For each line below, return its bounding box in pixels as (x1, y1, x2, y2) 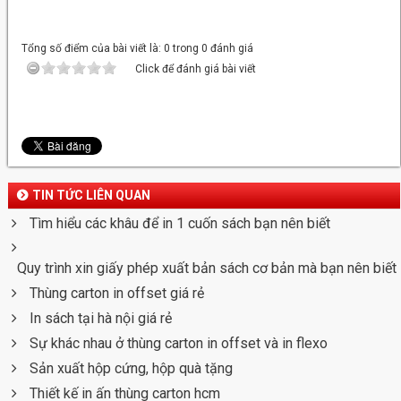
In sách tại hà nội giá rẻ (30, 310, 173, 328)
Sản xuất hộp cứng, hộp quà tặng (30, 360, 234, 378)
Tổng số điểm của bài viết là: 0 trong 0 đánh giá (21, 42, 254, 55)
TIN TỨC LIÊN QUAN (32, 188, 151, 203)
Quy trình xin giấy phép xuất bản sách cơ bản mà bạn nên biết (17, 260, 397, 277)
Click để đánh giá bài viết (135, 63, 257, 76)
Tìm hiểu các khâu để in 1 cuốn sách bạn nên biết (30, 215, 331, 233)
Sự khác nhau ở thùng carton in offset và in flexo (30, 335, 328, 353)
